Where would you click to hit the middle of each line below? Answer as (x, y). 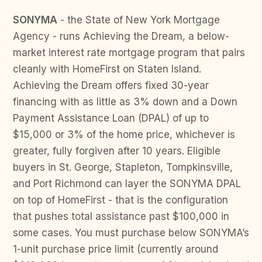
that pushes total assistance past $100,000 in (121, 216)
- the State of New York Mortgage (139, 20)
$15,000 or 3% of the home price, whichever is (124, 135)
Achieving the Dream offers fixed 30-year (111, 85)
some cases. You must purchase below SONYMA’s (131, 233)
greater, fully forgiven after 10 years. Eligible (117, 151)
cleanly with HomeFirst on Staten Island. (107, 69)
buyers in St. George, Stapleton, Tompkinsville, (123, 167)
